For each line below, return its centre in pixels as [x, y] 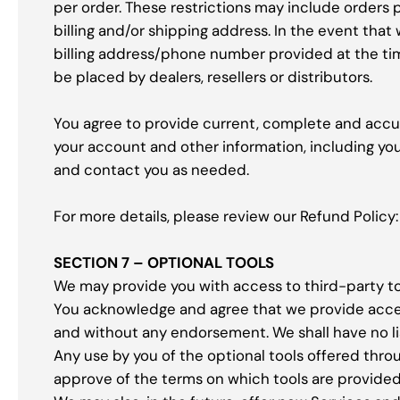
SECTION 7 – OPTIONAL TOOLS [164, 263]
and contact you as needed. [151, 170]
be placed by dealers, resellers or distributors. [213, 77]
